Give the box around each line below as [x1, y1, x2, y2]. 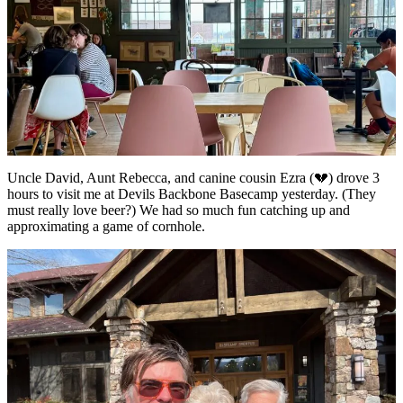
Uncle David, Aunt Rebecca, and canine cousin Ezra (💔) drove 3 [7, 169, 380, 185]
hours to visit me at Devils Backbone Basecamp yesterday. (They [7, 185, 376, 201]
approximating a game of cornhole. [7, 218, 205, 234]
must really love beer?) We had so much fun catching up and [7, 201, 350, 218]
